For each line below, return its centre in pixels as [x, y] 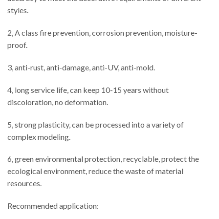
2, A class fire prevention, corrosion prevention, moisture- [102, 33]
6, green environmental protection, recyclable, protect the [103, 159]
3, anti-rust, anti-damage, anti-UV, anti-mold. [81, 67]
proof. [17, 45]
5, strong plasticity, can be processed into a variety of [96, 124]
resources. [24, 183]
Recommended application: [53, 206]
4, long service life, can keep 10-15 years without [88, 89]
